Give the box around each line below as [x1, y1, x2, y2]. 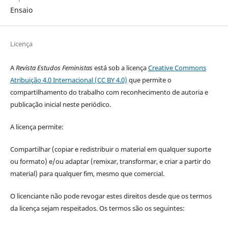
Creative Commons [148, 63, 206, 72]
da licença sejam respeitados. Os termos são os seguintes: [10, 203, 185, 213]
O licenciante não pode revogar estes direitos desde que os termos [10, 191, 212, 201]
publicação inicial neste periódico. [10, 99, 111, 109]
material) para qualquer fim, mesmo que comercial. [10, 168, 164, 178]
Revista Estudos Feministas [15, 63, 93, 72]
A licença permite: [10, 122, 64, 131]
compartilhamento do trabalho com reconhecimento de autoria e [10, 87, 208, 97]
